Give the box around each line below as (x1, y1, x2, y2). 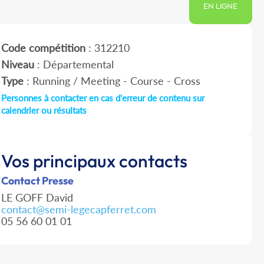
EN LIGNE (203, 2, 238, 12)
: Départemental (34, 58, 114, 71)
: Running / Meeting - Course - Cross (23, 74, 200, 88)
